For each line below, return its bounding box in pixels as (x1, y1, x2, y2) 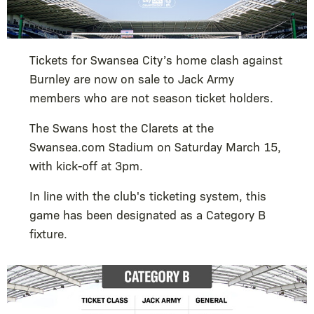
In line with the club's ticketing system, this (29, 186, 266, 203)
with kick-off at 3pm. (29, 156, 146, 173)
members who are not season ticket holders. (29, 88, 273, 105)
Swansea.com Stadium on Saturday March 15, (29, 137, 281, 154)
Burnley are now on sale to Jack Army (29, 69, 234, 86)
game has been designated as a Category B (29, 205, 266, 222)
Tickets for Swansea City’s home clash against (29, 50, 282, 67)
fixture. (29, 224, 71, 241)
